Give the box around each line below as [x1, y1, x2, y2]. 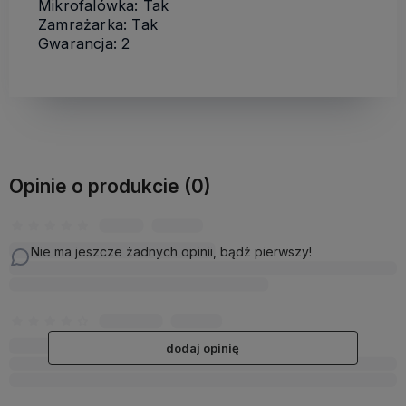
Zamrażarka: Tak [38, 14, 158, 34]
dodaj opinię [166, 340, 240, 355]
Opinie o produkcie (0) [9, 174, 211, 198]
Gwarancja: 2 [38, 34, 130, 53]
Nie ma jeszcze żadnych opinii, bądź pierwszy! [31, 243, 312, 259]
